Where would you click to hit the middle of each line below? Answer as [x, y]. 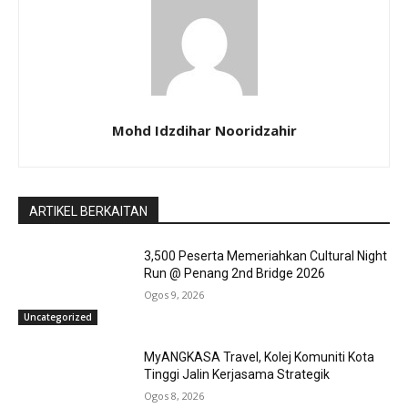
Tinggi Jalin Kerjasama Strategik [237, 375]
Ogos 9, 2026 [174, 294]
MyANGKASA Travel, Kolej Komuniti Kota [260, 357]
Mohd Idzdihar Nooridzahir [204, 130]
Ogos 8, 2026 [174, 396]
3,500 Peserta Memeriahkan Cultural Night [266, 255]
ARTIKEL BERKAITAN [88, 211]
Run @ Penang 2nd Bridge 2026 [235, 273]
